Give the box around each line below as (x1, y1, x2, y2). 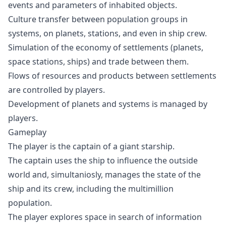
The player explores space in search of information (8, 211, 202, 222)
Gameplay (8, 127, 46, 138)
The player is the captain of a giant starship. (8, 141, 175, 152)
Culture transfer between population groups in (8, 14, 188, 25)
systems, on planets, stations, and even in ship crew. (8, 28, 207, 39)
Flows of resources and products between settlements (8, 70, 216, 81)
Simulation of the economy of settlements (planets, (8, 42, 203, 53)
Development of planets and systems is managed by (8, 98, 207, 109)
